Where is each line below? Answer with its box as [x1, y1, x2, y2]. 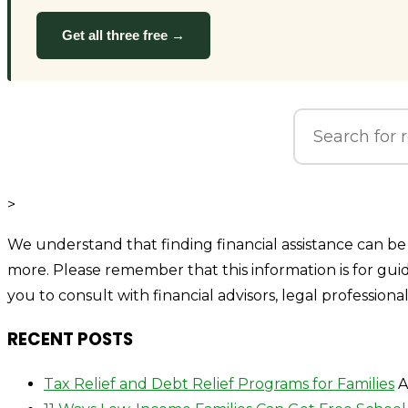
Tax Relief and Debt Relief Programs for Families [44, 374, 394, 393]
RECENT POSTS [7, 327, 133, 352]
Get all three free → [62, 26, 185, 43]
